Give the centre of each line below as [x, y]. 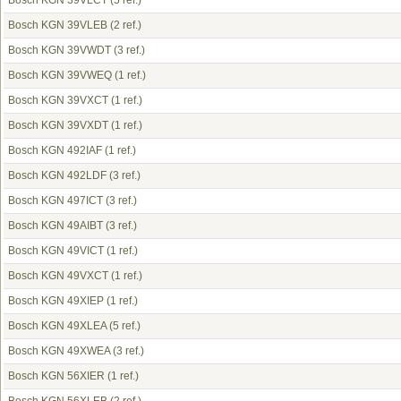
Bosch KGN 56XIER [56, 376]
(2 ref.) [124, 25]
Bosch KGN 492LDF [57, 175]
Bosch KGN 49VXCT [58, 276]
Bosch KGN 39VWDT [60, 50]
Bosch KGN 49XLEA [57, 326]
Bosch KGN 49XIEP [56, 301]
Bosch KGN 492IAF [55, 150]
